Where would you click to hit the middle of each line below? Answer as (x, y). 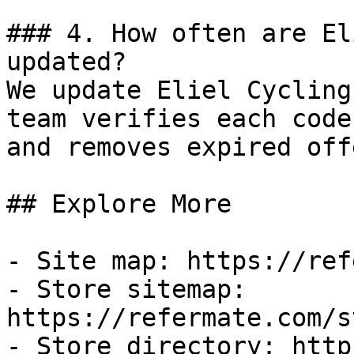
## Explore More (119, 204)
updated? (66, 62)
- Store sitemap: (126, 289)
